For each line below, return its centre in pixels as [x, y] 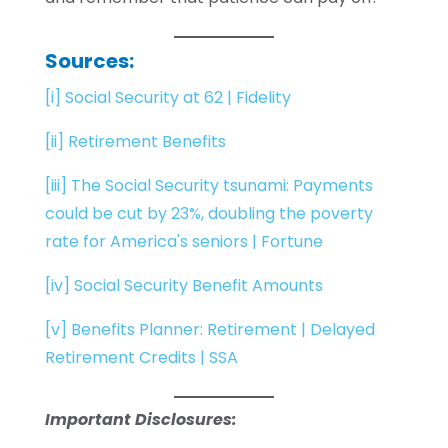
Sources [86, 61]
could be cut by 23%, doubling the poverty [208, 213]
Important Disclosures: [140, 419]
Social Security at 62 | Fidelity [177, 97]
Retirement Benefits [146, 141]
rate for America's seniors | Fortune [183, 241]
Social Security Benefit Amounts [198, 285]
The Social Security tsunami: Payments [221, 185]
